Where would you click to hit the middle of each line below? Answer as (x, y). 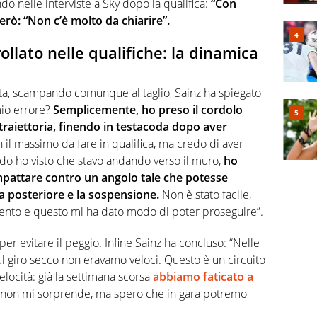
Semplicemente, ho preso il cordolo (146, 109)
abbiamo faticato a (203, 276)
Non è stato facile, (205, 194)
